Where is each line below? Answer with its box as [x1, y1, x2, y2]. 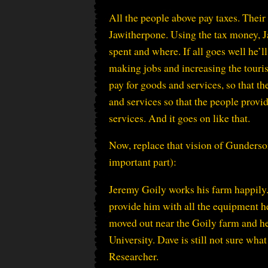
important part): [109, 154, 176, 169]
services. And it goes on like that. [109, 110, 250, 125]
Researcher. [109, 249, 159, 264]
